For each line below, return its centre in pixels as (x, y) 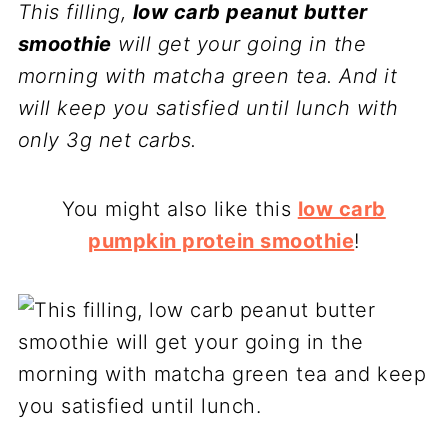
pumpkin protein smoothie (221, 241)
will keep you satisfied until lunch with (208, 108)
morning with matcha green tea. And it (207, 76)
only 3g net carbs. (107, 140)
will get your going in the (239, 44)
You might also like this (180, 209)
